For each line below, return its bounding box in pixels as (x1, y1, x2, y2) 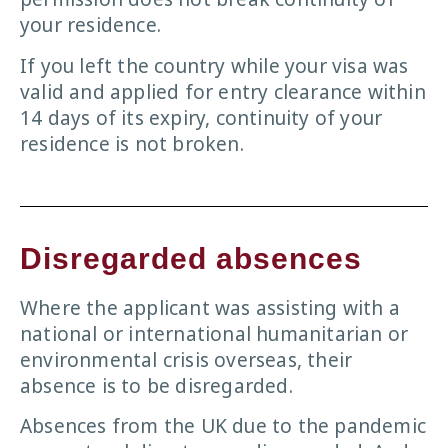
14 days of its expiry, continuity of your (20, 104, 383, 131)
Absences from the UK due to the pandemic (20, 413, 427, 440)
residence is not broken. (20, 130, 244, 157)
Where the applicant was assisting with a (20, 295, 401, 322)
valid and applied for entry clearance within (20, 78, 426, 105)
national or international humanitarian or (20, 321, 409, 348)
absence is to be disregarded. (20, 373, 293, 400)
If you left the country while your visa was (20, 52, 409, 79)
